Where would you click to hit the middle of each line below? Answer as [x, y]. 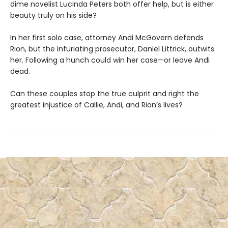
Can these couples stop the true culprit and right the [105, 94]
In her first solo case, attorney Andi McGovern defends [107, 38]
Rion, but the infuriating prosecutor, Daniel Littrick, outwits [112, 49]
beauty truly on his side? [53, 16]
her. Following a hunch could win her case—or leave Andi [110, 60]
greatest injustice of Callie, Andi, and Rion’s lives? [96, 105]
